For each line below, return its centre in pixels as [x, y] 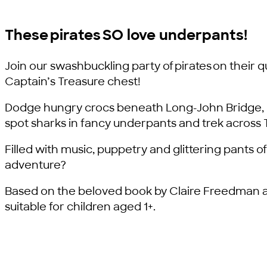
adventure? [35, 165]
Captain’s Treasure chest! [73, 82]
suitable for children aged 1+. [80, 207]
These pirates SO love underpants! [126, 35]
